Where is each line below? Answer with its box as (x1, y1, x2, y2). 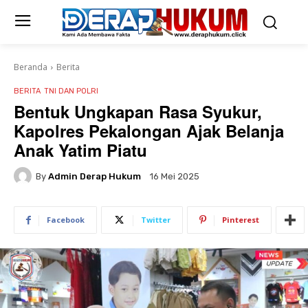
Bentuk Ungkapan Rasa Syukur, (14, 100, 262, 123)
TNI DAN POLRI (44, 87, 98, 96)
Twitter (141, 214, 170, 225)
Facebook (47, 214, 85, 225)
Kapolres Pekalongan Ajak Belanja (14, 119, 284, 142)
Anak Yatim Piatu (14, 138, 147, 162)
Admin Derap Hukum (48, 170, 141, 181)
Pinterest (222, 214, 259, 225)
